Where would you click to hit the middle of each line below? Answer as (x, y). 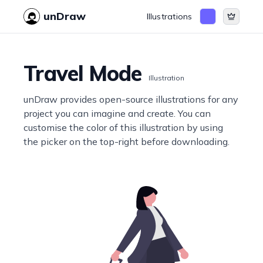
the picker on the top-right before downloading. (127, 141)
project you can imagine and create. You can (117, 113)
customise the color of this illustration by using (124, 127)
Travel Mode (83, 73)
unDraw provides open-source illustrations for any (131, 99)
